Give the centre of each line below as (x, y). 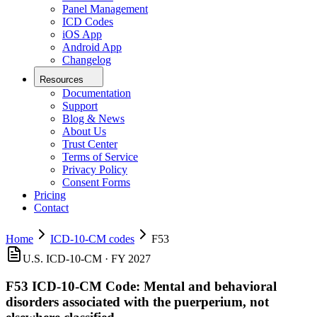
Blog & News (93, 119)
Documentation (97, 93)
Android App (92, 47)
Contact (51, 208)
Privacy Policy (95, 170)
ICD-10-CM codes (92, 239)
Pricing (50, 195)
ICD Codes (88, 22)
